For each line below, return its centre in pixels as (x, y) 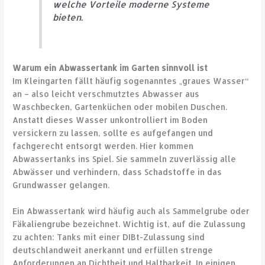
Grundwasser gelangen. (61, 185)
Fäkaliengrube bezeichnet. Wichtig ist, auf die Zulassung (129, 224)
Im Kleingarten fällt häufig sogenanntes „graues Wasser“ (131, 81)
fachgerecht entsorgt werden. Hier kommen (103, 146)
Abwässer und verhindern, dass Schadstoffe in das (117, 172)
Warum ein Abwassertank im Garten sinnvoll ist (110, 68)
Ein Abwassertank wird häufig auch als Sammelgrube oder (131, 211)
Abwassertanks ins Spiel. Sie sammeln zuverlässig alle (125, 159)
